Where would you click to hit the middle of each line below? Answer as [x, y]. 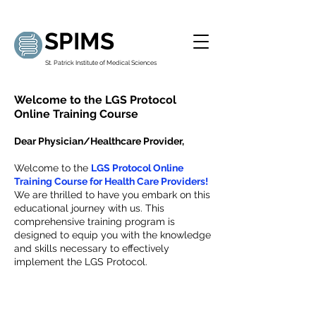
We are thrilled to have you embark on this [112, 195]
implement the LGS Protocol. [81, 262]
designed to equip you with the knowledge [113, 235]
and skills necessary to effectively [92, 248]
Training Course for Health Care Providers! [111, 181]
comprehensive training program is [95, 221]
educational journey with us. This [89, 208]
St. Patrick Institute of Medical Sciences [101, 63]
